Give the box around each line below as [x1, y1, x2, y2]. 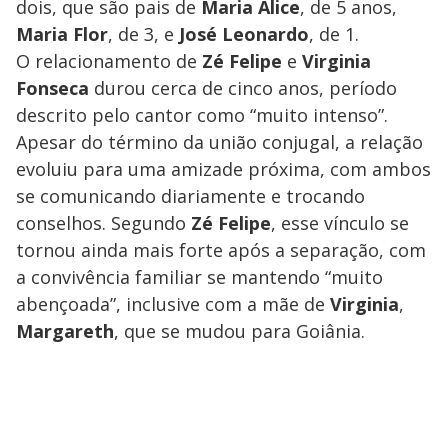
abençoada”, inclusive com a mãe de [16, 292, 330, 317]
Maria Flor [16, 22, 108, 47]
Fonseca [16, 76, 89, 101]
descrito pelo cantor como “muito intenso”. [16, 103, 388, 128]
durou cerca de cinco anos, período [89, 76, 397, 101]
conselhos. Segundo [16, 211, 191, 236]
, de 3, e [108, 22, 179, 47]
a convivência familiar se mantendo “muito [16, 265, 383, 290]
